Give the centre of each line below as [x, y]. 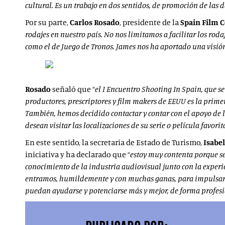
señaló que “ [73, 89]
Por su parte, [47, 22]
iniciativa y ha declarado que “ [78, 154]
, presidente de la [150, 22]
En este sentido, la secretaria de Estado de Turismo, [114, 142]
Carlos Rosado [95, 22]
